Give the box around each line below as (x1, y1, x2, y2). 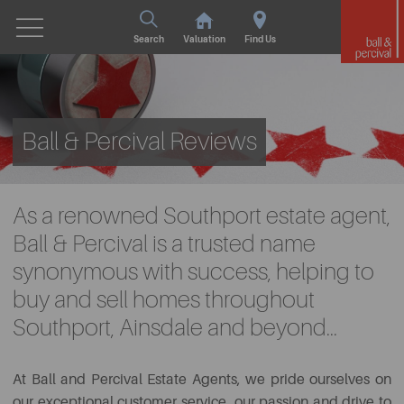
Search (133, 34, 164, 44)
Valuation (182, 34, 225, 44)
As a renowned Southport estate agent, (13, 203, 390, 229)
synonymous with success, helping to (13, 259, 374, 285)
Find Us (243, 34, 276, 44)
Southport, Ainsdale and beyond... (13, 315, 337, 341)
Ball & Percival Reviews (22, 127, 257, 156)
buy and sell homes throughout (13, 287, 315, 313)
